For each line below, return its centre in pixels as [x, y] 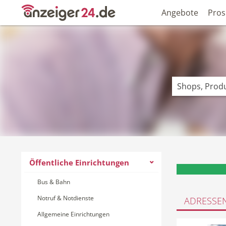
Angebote [180, 13]
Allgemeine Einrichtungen [73, 214]
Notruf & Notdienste [66, 198]
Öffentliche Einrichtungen [79, 162]
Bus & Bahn [54, 182]
